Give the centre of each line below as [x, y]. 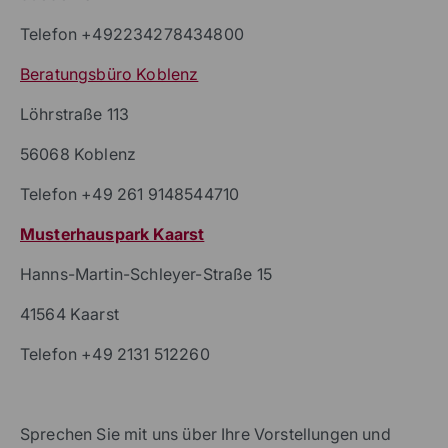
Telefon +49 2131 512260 [115, 353]
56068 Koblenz [78, 153]
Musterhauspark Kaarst [112, 233]
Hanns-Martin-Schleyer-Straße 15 [146, 273]
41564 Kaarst [69, 313]
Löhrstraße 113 [75, 113]
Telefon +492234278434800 [132, 33]
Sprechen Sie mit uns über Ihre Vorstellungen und [205, 433]
